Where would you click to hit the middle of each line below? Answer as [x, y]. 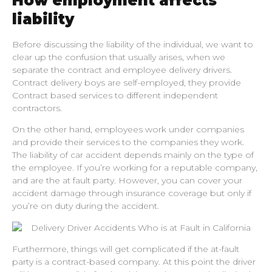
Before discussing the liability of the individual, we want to [133, 45]
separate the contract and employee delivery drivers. [122, 70]
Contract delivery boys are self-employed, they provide [127, 83]
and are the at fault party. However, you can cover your [127, 181]
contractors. [37, 108]
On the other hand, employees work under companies [128, 130]
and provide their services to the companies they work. [128, 142]
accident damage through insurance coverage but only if [132, 193]
